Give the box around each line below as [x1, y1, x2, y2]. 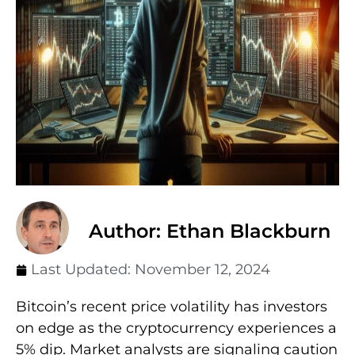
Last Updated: [31, 261, 135, 279]
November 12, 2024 [135, 261, 270, 279]
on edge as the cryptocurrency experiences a [16, 319, 337, 338]
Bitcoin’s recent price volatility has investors [16, 298, 327, 316]
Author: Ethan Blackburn [89, 219, 330, 243]
